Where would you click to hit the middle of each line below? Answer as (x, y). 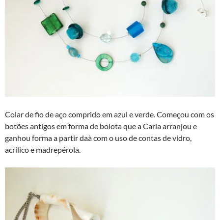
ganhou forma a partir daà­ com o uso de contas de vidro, (98, 138)
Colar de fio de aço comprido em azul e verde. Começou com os (110, 114)
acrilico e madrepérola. (43, 150)
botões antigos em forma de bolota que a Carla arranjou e (101, 126)
